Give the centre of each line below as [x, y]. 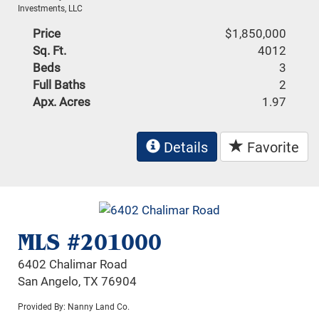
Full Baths [59, 84]
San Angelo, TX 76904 [78, 281]
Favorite [271, 146]
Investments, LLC [51, 7]
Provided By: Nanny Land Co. [74, 307]
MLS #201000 [90, 242]
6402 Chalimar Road [73, 264]
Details [184, 146]
